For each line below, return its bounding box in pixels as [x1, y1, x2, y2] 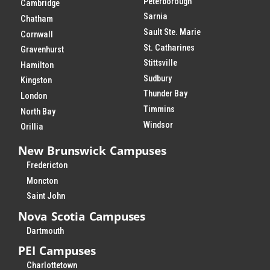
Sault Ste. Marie [143, 27, 201, 38]
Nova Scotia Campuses [18, 207, 145, 224]
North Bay [20, 106, 56, 117]
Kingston [20, 75, 52, 86]
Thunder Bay [143, 89, 188, 99]
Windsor [143, 119, 174, 130]
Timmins [143, 104, 175, 115]
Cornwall [20, 29, 54, 40]
